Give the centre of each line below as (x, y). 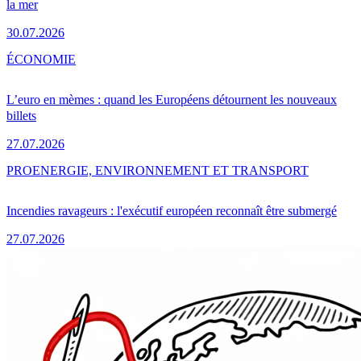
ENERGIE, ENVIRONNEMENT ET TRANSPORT (170, 170)
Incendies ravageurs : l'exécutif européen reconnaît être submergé (172, 210)
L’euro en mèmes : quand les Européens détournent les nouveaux (172, 99)
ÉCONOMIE (41, 59)
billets (21, 115)
